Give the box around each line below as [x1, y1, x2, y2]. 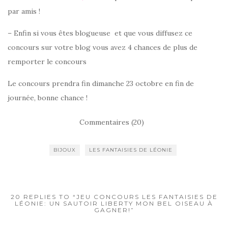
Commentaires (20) [79, 118, 144, 127]
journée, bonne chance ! [8, 93, 88, 102]
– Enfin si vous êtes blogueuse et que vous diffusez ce [8, 28, 192, 38]
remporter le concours [8, 57, 87, 66]
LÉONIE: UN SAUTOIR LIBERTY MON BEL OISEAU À [15, 199, 213, 207]
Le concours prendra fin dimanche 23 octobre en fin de [8, 79, 194, 88]
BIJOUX [53, 147, 76, 153]
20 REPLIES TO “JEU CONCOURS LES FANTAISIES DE [10, 193, 218, 201]
